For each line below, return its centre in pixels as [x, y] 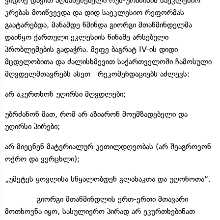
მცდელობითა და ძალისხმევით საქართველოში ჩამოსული [108, 61]
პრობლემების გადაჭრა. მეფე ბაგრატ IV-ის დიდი [91, 49]
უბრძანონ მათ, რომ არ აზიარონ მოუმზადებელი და [96, 114]
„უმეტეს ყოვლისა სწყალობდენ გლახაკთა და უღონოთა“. [108, 179]
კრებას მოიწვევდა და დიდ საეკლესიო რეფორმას [95, 12]
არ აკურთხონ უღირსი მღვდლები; [65, 94]
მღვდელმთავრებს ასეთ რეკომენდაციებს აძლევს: [97, 74]
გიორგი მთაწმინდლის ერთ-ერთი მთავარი [96, 199]
